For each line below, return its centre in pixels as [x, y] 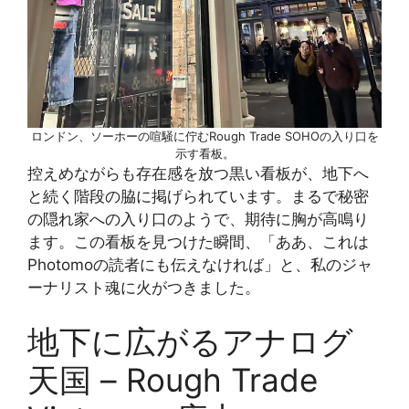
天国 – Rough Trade [173, 380]
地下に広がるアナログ [190, 342]
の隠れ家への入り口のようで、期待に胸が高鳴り [198, 219]
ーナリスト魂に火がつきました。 [144, 287]
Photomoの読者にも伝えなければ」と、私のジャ [200, 264]
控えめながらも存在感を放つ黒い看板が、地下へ [198, 173]
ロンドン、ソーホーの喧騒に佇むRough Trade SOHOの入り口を [204, 136]
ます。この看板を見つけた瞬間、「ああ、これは [198, 241]
